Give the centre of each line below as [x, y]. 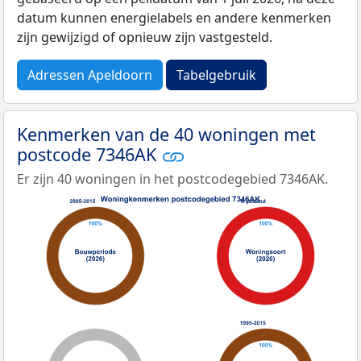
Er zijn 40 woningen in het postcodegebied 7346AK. [172, 179]
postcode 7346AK [89, 154]
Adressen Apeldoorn [90, 75]
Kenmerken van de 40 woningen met [166, 134]
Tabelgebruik [216, 75]
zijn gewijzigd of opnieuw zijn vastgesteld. [145, 37]
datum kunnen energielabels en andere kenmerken [174, 17]
